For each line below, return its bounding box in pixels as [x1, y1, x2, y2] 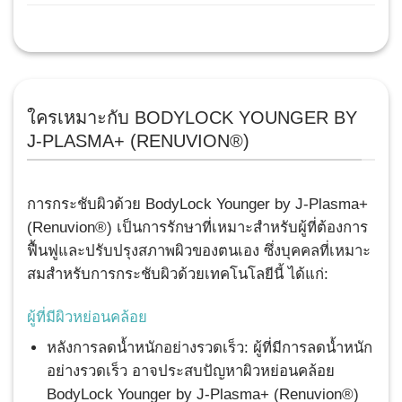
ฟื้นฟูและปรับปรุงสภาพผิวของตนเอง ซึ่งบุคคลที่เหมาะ [27, 241, 371, 259]
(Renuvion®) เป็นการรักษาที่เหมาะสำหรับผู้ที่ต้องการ [27, 218, 368, 236]
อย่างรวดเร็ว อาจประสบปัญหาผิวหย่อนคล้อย [46, 362, 335, 380]
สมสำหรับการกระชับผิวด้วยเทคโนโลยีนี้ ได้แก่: [27, 265, 328, 283]
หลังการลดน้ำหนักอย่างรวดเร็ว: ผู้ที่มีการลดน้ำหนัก [46, 338, 372, 356]
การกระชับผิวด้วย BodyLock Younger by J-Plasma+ [27, 195, 368, 213]
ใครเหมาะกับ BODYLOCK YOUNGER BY [27, 107, 357, 127]
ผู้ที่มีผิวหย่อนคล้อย [27, 308, 147, 326]
